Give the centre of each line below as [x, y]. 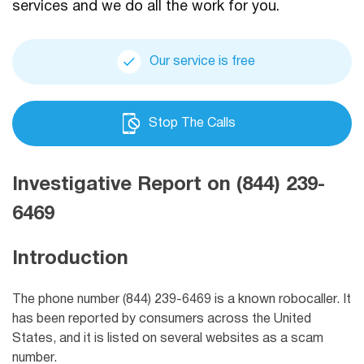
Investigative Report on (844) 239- [169, 185]
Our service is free [202, 61]
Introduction [70, 260]
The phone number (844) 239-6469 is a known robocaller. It [182, 300]
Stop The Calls [192, 123]
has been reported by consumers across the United [162, 320]
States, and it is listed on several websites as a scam [168, 339]
